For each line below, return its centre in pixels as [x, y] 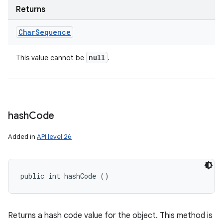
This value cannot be [51, 58]
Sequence [53, 32]
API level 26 [54, 137]
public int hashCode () [65, 176]
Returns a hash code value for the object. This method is [110, 216]
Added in [22, 137]
